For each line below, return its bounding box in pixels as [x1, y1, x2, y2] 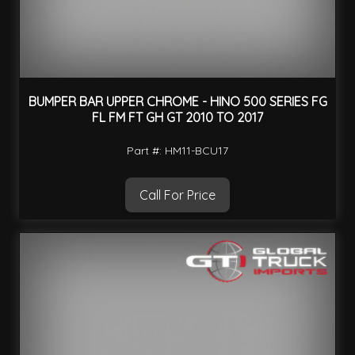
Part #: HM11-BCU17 [127, 143, 228, 158]
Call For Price [139, 186, 216, 203]
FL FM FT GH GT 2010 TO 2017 [92, 109, 263, 126]
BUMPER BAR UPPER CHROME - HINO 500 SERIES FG [28, 94, 327, 110]
